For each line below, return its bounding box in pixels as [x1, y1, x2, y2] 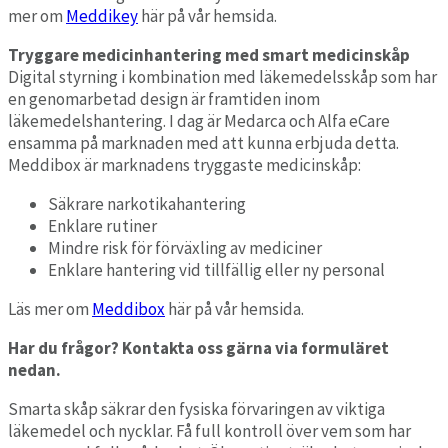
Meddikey [66, 4, 138, 27]
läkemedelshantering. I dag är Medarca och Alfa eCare [8, 109, 390, 132]
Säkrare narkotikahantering [48, 192, 246, 215]
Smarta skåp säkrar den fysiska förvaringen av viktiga [8, 397, 385, 420]
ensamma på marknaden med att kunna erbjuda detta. [8, 131, 399, 154]
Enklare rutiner [48, 214, 157, 237]
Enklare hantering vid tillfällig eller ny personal [48, 258, 385, 281]
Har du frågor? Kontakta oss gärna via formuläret [8, 336, 389, 359]
